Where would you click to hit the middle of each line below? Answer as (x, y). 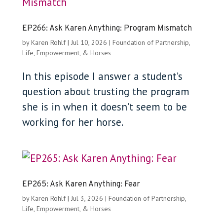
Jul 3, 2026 (87, 198)
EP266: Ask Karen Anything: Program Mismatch (107, 29)
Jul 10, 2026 (89, 42)
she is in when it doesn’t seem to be (104, 107)
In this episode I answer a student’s (102, 76)
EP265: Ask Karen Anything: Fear (81, 184)
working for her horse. (73, 122)
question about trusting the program (106, 92)
